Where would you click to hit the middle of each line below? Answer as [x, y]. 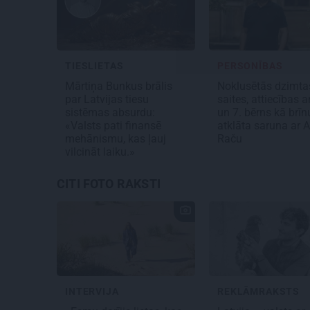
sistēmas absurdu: [110, 113]
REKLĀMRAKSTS [259, 292]
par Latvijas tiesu [107, 100]
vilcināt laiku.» [101, 152]
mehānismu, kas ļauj [116, 139]
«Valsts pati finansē [113, 126]
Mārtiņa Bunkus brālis [119, 86]
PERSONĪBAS [250, 66]
